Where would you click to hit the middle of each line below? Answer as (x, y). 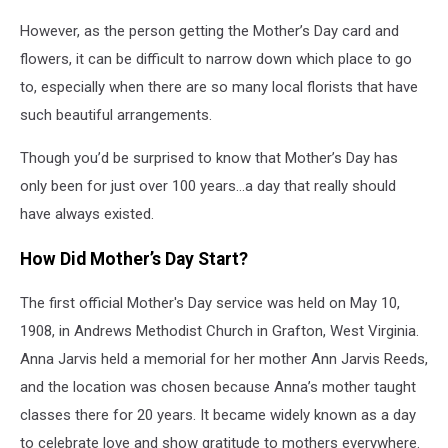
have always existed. (89, 214)
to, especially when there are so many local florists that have (219, 87)
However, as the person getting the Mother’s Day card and (209, 31)
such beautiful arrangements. (118, 115)
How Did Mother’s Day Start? (134, 258)
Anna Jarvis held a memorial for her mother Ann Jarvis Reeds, (224, 359)
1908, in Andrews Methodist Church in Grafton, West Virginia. (219, 331)
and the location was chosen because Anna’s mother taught (218, 387)
